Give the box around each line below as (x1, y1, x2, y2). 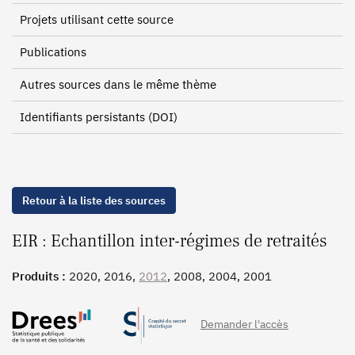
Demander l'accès (200, 317, 288, 331)
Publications (20, 44, 86, 59)
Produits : (12, 269, 69, 284)
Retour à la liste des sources (22, 193, 166, 208)
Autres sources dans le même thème (20, 77, 216, 92)
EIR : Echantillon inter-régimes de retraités (12, 230, 327, 252)
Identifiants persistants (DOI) (20, 109, 177, 124)
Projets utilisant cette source (20, 12, 174, 27)
